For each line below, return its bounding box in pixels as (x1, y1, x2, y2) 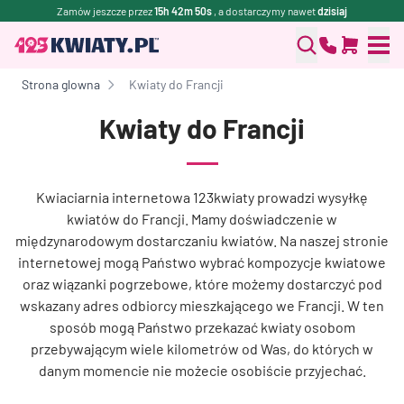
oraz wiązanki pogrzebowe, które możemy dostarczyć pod (22, 275, 382, 292)
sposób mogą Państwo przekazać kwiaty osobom (49, 318, 355, 335)
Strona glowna (22, 77, 100, 92)
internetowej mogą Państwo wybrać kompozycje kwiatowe (18, 253, 386, 271)
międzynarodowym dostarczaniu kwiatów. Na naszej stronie (15, 232, 389, 249)
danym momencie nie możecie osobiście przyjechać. (38, 362, 366, 379)
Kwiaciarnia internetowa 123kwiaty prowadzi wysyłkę (36, 188, 368, 206)
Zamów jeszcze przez (57, 5, 154, 17)
